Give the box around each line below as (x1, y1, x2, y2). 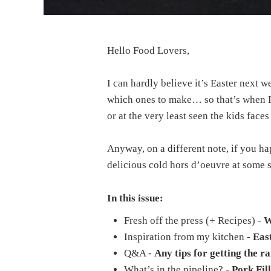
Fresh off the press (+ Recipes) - (123, 214, 264, 226)
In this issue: (106, 192, 163, 204)
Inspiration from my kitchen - (123, 230, 253, 243)
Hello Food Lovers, (106, 45, 189, 56)
